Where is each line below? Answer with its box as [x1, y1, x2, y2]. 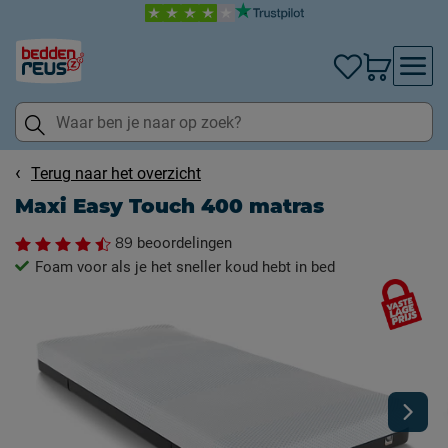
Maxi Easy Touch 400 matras [15, 194, 324, 218]
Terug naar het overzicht [31, 164, 201, 183]
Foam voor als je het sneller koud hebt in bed [35, 258, 335, 276]
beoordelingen [133, 234, 232, 252]
